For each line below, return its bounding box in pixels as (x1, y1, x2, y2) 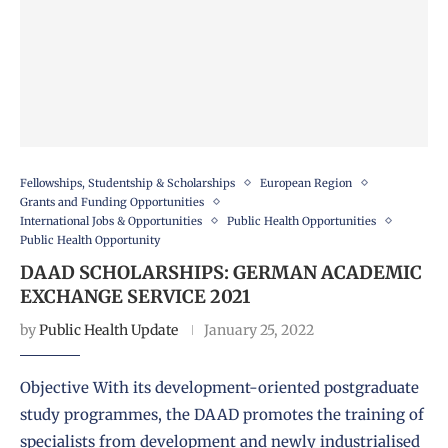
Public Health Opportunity (20, 232, 160, 247)
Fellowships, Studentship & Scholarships (20, 175, 235, 190)
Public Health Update (39, 320, 178, 339)
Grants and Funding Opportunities (20, 194, 204, 209)
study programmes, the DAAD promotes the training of (20, 404, 424, 424)
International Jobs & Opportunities (20, 213, 202, 228)
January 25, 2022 (204, 320, 314, 339)
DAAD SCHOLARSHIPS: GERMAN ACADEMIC (20, 260, 422, 284)
